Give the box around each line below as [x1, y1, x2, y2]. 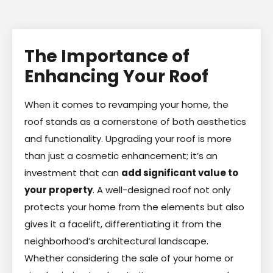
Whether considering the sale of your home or [24, 251, 233, 264]
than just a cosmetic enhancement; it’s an [24, 149, 218, 162]
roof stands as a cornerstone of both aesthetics [24, 115, 246, 128]
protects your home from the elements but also [24, 200, 244, 213]
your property [24, 183, 93, 196]
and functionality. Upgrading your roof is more [24, 132, 232, 145]
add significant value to [121, 166, 238, 179]
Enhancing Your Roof [24, 64, 208, 88]
